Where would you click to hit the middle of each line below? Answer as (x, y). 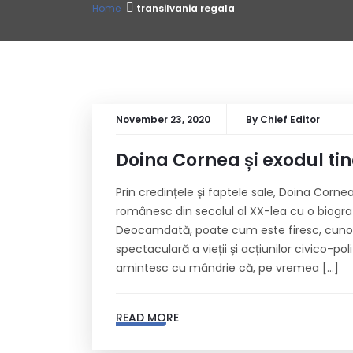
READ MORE (147, 318)
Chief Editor (290, 119)
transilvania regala (186, 8)
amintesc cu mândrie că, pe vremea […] (227, 268)
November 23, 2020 (163, 119)
